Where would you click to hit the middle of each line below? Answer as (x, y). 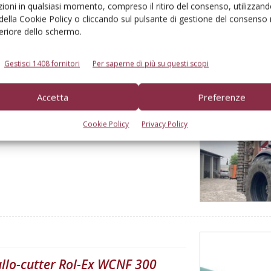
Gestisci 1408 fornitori (42, 64)
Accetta (52, 97)
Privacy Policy (165, 124)
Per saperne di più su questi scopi (151, 64)
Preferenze (222, 97)
